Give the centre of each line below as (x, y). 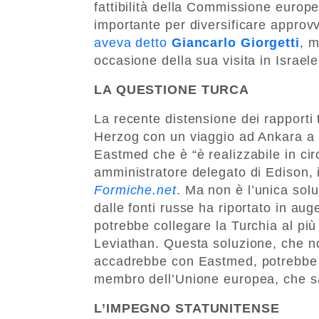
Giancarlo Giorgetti (235, 42)
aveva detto (133, 42)
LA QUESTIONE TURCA (172, 89)
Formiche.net (135, 190)
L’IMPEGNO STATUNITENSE (187, 308)
